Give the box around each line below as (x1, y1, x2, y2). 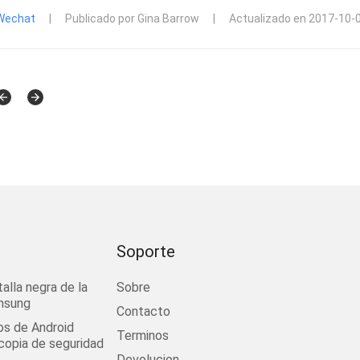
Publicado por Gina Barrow (65, 12, 199, 25)
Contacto (117, 304, 171, 319)
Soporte (117, 242, 176, 261)
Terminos (117, 328, 170, 343)
